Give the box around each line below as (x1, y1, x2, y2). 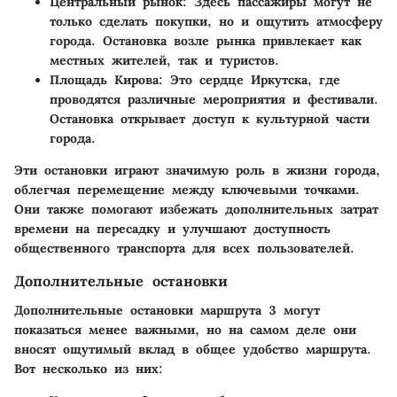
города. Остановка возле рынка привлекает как (50, 33, 362, 50)
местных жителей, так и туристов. (50, 52, 279, 69)
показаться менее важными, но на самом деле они (14, 321, 356, 338)
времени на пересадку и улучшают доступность (14, 221, 331, 237)
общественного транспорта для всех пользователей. (14, 240, 354, 257)
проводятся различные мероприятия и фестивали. (50, 91, 378, 108)
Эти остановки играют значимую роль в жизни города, (14, 162, 380, 179)
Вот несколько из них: (14, 360, 163, 377)
